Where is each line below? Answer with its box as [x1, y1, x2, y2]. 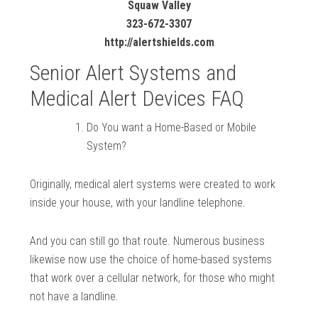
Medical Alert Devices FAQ [30, 86, 245, 111]
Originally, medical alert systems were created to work [30, 177, 276, 192]
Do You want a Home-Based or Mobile [87, 121, 257, 135]
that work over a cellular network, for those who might [30, 271, 275, 285]
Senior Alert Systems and [30, 60, 237, 86]
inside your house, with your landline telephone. [30, 196, 246, 210]
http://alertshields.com [104, 35, 214, 50]
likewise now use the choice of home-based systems [30, 253, 273, 267]
